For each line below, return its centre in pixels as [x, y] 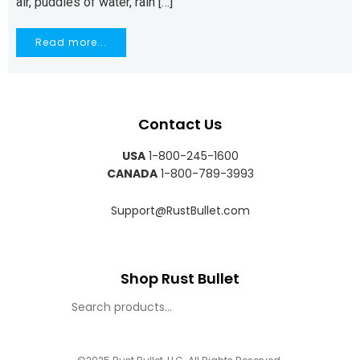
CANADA [132, 174]
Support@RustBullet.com [180, 211]
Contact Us [180, 124]
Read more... [71, 42]
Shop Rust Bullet [180, 278]
